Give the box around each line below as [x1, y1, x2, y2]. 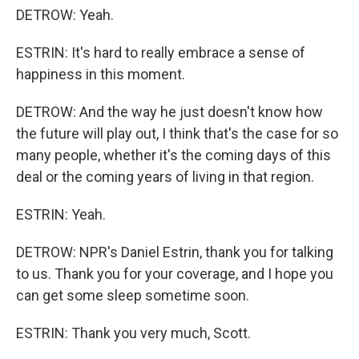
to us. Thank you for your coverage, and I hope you [16, 265, 333, 282]
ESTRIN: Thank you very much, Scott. [16, 325, 251, 341]
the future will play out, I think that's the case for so [16, 125, 338, 142]
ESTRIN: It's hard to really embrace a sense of [16, 44, 305, 61]
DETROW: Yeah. [16, 6, 114, 23]
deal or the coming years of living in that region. [16, 168, 314, 185]
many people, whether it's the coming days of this [16, 147, 331, 163]
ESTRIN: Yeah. [16, 206, 106, 223]
